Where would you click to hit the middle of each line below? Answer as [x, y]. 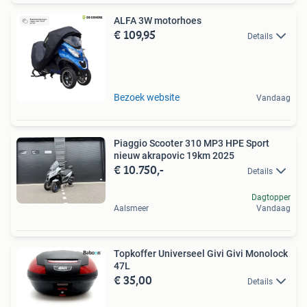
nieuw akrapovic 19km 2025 [174, 155]
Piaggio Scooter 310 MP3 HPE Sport [192, 143]
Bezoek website [147, 97]
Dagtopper [271, 197]
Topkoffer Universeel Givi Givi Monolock [201, 253]
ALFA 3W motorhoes [158, 20]
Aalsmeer [131, 208]
